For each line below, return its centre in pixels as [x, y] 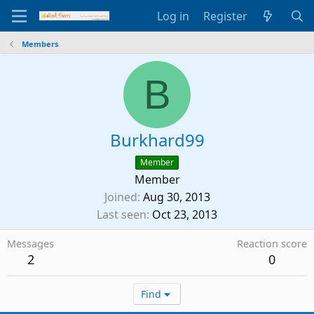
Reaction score [272, 244]
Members [40, 44]
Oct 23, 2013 [185, 214]
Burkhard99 [157, 140]
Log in [173, 16]
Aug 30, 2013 [176, 197]
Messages [30, 244]
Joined [121, 197]
